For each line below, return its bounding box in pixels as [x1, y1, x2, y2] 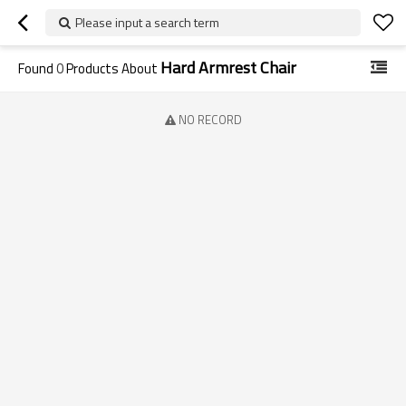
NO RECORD [178, 111, 242, 129]
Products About [63, 58, 160, 79]
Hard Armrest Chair [160, 55, 296, 80]
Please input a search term [75, 13, 219, 32]
